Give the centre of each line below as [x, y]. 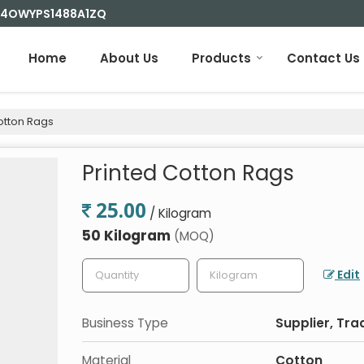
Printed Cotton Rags [188, 173]
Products [221, 58]
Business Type [125, 323]
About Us [129, 58]
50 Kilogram [128, 236]
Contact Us [323, 58]
